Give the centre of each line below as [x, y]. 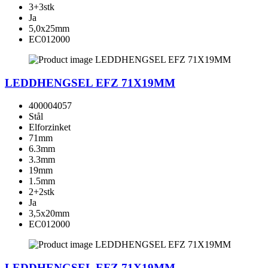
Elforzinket [50, 127]
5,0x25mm [49, 28]
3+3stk [42, 7]
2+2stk [42, 192]
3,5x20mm [49, 214]
